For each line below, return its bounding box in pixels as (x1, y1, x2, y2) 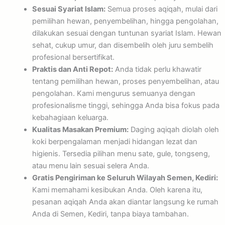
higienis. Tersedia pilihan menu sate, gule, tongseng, (32, 149, 210, 159)
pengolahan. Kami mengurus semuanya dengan (32, 89, 195, 98)
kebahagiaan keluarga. (32, 113, 108, 123)
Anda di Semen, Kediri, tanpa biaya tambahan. (32, 209, 189, 219)
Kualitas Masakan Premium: (32, 125, 129, 135)
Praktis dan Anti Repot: (32, 65, 113, 74)
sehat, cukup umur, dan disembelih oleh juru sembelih (32, 41, 213, 50)
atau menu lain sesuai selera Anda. (32, 161, 149, 171)
